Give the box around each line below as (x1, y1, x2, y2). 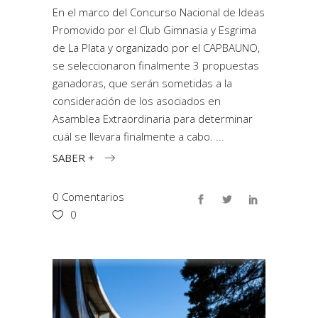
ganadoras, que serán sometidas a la (53, 76, 232, 90)
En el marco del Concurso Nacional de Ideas (53, 5, 265, 19)
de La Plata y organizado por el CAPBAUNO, (53, 40, 260, 55)
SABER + (53, 150, 94, 165)
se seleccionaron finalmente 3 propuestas (53, 58, 259, 72)
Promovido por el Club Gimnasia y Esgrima (53, 23, 256, 37)
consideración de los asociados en (53, 94, 221, 108)
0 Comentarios (53, 189, 124, 204)
